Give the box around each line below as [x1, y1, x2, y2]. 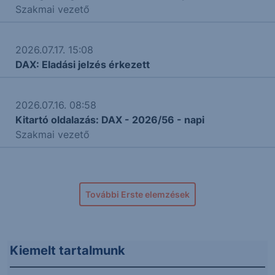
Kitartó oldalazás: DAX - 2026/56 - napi [15, 113, 204, 126]
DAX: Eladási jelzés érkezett [15, 58, 150, 71]
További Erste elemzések [85, 188, 190, 199]
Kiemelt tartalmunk [10, 242, 125, 258]
